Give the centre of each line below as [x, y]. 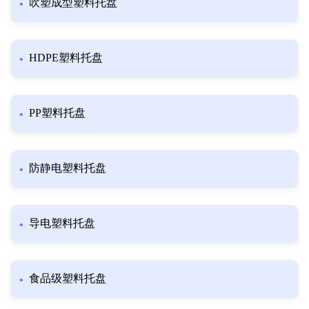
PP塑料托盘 [57, 113]
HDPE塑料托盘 [66, 58]
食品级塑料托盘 [68, 279]
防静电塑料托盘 [68, 168]
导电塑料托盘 [62, 223]
